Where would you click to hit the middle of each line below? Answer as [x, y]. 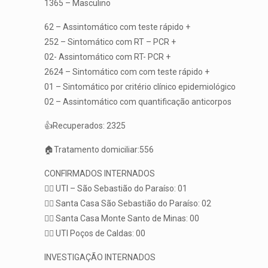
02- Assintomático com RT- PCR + [108, 57]
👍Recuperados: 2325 [85, 126]
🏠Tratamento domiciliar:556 [99, 150]
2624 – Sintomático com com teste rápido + [127, 72]
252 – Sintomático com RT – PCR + [110, 42]
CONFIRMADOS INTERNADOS [100, 174]
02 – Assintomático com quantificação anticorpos [138, 102]
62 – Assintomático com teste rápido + [118, 27]
